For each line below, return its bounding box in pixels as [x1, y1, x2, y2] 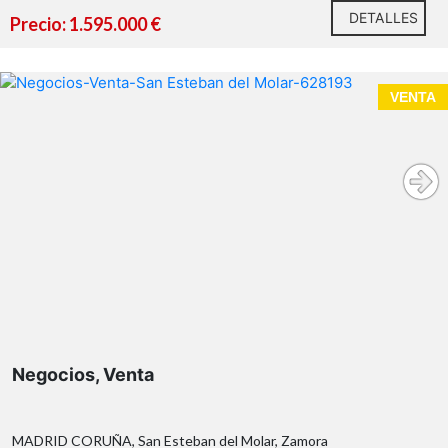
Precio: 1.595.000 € [10, 13, 161, 36]
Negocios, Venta [12, 364, 154, 386]
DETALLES [349, 9, 418, 27]
